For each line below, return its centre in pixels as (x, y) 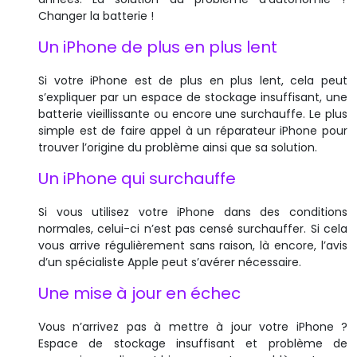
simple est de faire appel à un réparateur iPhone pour (193, 130)
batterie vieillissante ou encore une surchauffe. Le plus (193, 114)
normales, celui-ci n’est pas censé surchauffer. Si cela (193, 228)
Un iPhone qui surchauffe (137, 178)
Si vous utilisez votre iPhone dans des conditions (193, 212)
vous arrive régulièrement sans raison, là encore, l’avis (193, 245)
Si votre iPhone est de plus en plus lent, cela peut (193, 80)
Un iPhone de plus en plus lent (158, 47)
